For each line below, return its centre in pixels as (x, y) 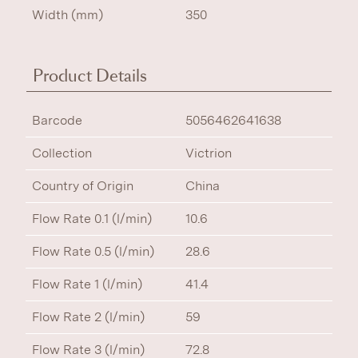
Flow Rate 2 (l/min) (88, 317)
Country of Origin (83, 186)
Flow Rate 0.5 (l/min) (93, 251)
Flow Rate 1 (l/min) (87, 284)
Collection (62, 153)
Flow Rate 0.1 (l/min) (92, 219)
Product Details (90, 76)
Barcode (57, 120)
